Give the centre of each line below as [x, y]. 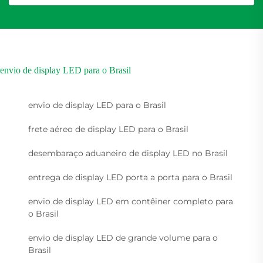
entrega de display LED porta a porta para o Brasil [130, 178]
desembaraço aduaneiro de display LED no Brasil [128, 154]
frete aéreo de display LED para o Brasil [108, 129]
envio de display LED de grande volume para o [123, 238]
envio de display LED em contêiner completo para [131, 202]
